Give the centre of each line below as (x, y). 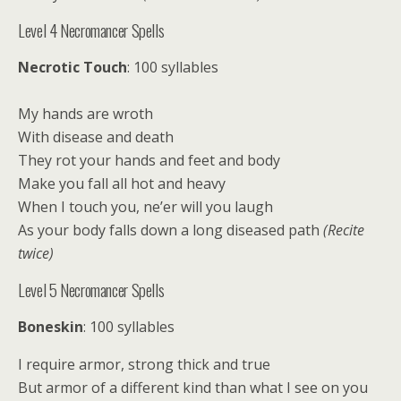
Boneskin (51, 327)
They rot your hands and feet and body (149, 160)
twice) (36, 253)
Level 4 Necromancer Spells (91, 30)
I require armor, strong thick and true (144, 364)
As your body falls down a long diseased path (171, 230)
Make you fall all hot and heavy (122, 183)
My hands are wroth (85, 114)
